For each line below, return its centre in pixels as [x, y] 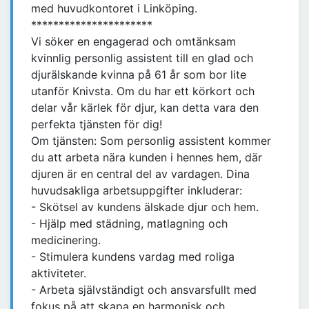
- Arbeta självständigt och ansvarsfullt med [144, 290]
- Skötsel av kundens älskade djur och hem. [145, 207]
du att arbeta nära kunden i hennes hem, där [147, 158]
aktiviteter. [59, 273]
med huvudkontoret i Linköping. [114, 9]
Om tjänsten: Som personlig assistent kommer [151, 141]
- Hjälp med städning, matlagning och [129, 224]
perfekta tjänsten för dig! [97, 124]
